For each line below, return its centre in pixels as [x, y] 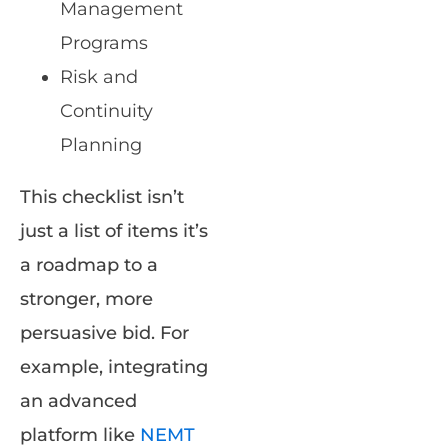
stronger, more [86, 299]
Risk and [99, 77]
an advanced [78, 401]
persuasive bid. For [104, 333]
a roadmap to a [89, 265]
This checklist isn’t [102, 197]
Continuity [106, 111]
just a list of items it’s [114, 231]
